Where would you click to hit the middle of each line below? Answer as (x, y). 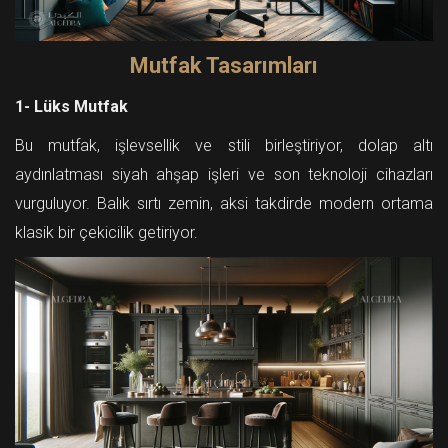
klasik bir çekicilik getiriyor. (106, 233)
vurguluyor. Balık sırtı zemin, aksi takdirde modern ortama (224, 204)
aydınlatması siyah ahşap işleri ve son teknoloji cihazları (224, 175)
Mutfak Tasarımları (224, 66)
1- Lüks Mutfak (71, 107)
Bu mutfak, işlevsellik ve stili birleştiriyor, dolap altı (224, 146)
